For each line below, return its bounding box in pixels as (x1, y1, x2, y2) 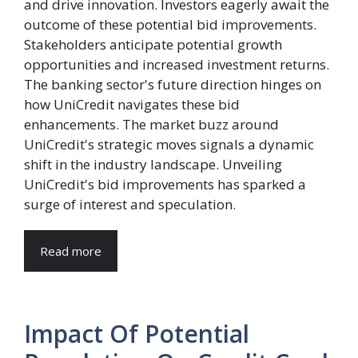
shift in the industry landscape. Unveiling (24, 155, 282, 173)
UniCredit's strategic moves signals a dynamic (24, 135, 314, 153)
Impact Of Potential (24, 317, 249, 350)
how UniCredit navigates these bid (24, 95, 240, 113)
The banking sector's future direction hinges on (24, 75, 321, 93)
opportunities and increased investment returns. (24, 55, 329, 74)
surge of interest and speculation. (24, 195, 236, 213)
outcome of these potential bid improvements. (24, 15, 316, 34)
